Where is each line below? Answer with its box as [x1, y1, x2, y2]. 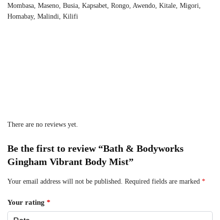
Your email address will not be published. [7, 178, 123, 186]
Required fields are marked [125, 178, 202, 186]
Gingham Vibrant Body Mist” [7, 156, 134, 167]
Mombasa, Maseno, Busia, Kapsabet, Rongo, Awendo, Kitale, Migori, [7, 2, 201, 10]
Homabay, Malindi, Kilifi [7, 13, 78, 21]
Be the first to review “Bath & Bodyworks [7, 143, 184, 154]
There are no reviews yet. [7, 121, 78, 129]
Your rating [7, 198, 47, 207]
